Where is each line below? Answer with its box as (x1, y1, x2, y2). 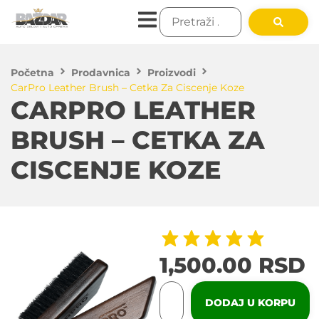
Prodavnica (71, 66, 130, 79)
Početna (11, 66, 54, 79)
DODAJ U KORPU (205, 296, 296, 309)
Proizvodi (147, 66, 196, 79)
